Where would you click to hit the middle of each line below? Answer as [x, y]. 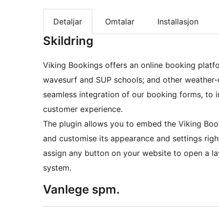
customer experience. [83, 109]
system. [57, 168]
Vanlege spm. [81, 190]
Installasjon [178, 22]
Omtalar [120, 22]
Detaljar [68, 22]
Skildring [68, 41]
